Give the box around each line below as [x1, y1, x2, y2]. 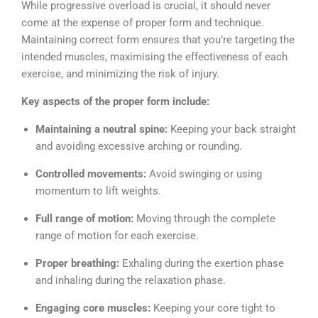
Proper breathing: [35, 257, 119, 270]
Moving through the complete [133, 212, 275, 226]
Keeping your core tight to [153, 302, 275, 315]
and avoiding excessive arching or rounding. [35, 140, 242, 153]
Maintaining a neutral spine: [35, 123, 170, 136]
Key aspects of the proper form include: [21, 95, 209, 109]
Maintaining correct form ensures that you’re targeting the [21, 33, 295, 47]
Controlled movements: [35, 168, 149, 181]
